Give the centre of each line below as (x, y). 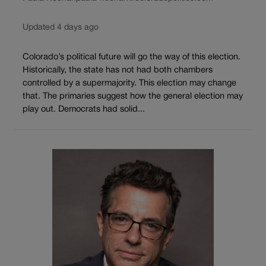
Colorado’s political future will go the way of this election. (132, 58)
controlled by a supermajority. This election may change (129, 84)
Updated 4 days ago (61, 28)
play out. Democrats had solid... (84, 110)
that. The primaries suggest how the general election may (133, 97)
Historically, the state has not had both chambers (118, 71)
